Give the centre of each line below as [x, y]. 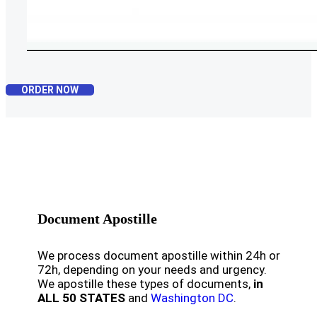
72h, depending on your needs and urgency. [152, 270]
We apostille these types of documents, [145, 284]
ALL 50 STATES [81, 298]
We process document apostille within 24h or [159, 255]
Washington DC [192, 298]
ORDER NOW [50, 90]
